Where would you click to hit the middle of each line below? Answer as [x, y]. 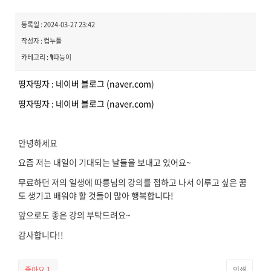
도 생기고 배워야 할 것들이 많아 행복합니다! [96, 195]
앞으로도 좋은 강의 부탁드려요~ [74, 215]
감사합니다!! [41, 234]
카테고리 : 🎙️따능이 [46, 57]
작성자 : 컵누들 [41, 41]
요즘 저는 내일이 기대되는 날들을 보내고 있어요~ [105, 162]
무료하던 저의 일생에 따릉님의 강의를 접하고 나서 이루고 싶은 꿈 [132, 182]
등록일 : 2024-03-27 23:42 [58, 24]
